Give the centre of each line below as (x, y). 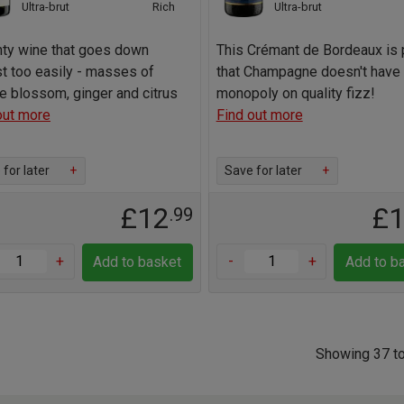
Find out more (259, 115)
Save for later (263, 170)
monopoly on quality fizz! (295, 93)
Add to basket (138, 262)
